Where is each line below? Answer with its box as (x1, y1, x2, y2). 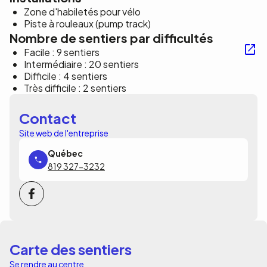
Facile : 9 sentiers (24, 46, 100, 58)
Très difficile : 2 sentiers (24, 82, 126, 94)
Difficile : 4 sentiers (24, 70, 107, 82)
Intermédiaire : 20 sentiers (24, 58, 139, 70)
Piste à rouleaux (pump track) (24, 17, 151, 30)
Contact (19, 109, 76, 127)
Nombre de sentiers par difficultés (10, 30, 213, 45)
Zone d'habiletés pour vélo (24, 5, 141, 18)
